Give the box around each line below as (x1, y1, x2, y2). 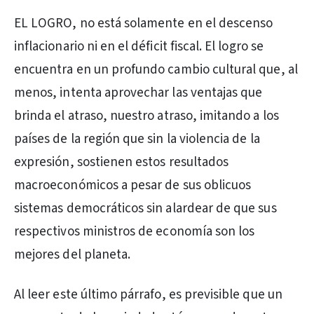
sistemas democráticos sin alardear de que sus (14, 199, 277, 218)
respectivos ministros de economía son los (14, 222, 255, 241)
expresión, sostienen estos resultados (14, 153, 229, 172)
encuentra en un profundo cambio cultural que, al (14, 60, 298, 79)
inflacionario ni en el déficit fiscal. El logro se (14, 37, 264, 56)
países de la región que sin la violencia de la (14, 130, 260, 149)
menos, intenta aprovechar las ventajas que (14, 83, 263, 102)
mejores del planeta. (14, 245, 131, 264)
